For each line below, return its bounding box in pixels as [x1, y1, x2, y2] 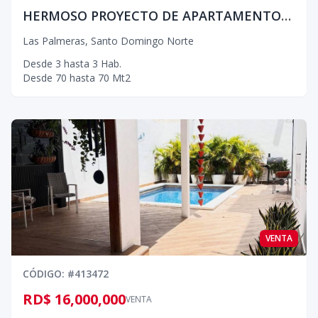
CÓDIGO [23, 267, 62, 280]
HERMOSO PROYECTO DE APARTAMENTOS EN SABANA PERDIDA [281, 7, 291, 24]
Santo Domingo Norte [91, 34, 194, 48]
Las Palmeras [23, 34, 85, 48]
